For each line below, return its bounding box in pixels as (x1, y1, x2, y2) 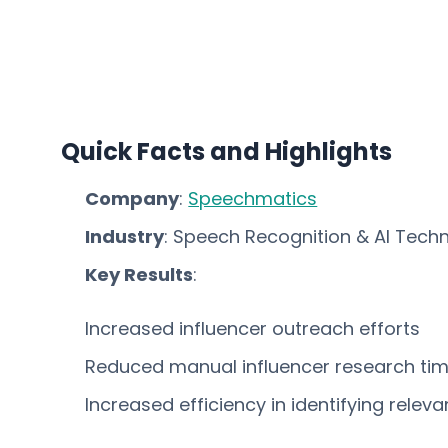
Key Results (85, 262, 194, 287)
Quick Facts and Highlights (61, 135, 393, 168)
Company (85, 186, 180, 211)
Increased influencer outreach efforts (85, 316, 421, 341)
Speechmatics (188, 186, 318, 211)
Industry (85, 224, 165, 249)
